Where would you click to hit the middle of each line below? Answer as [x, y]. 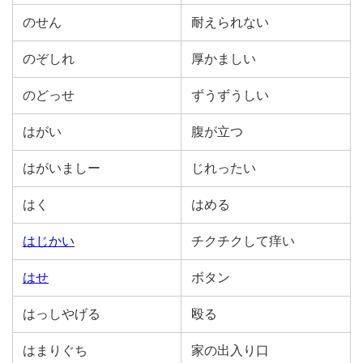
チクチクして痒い [243, 241]
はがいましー [62, 168]
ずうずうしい [230, 95]
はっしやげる [62, 314]
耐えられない [230, 22]
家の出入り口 [230, 350]
